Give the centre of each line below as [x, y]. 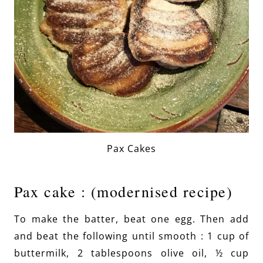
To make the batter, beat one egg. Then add [131, 219]
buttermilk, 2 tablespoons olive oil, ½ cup [131, 253]
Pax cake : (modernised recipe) [123, 191]
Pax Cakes [131, 148]
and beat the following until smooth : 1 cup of [131, 236]
